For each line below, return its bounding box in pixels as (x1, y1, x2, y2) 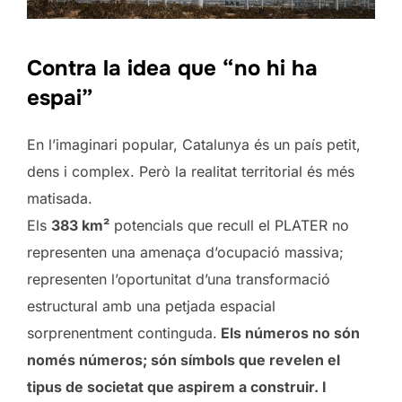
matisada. (27, 188, 92, 207)
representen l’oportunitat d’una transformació (27, 269, 330, 288)
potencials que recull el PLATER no (109, 215, 349, 234)
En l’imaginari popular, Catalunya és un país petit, (27, 135, 361, 153)
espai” (27, 83, 93, 111)
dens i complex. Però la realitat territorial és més (27, 162, 354, 180)
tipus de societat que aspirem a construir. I (27, 377, 327, 396)
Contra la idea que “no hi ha (27, 54, 318, 82)
